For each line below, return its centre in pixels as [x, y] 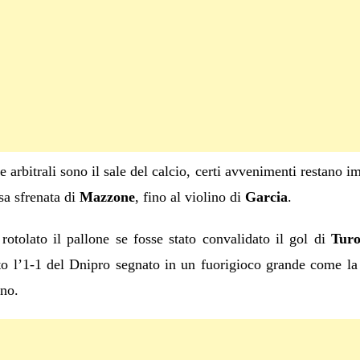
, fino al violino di [190, 197]
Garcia [266, 197]
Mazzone [107, 197]
